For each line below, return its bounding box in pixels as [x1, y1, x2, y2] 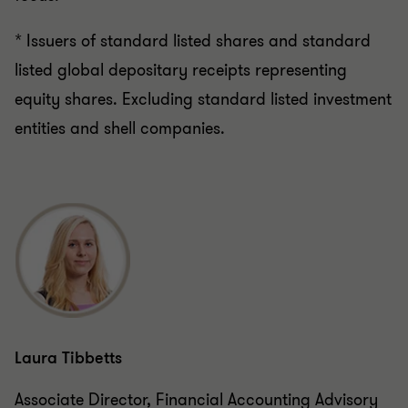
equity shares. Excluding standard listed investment [15, 76, 392, 98]
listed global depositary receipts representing [15, 46, 347, 69]
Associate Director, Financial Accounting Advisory [15, 376, 378, 399]
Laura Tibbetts [15, 334, 122, 357]
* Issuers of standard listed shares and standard [15, 17, 371, 40]
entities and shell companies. [15, 105, 225, 127]
